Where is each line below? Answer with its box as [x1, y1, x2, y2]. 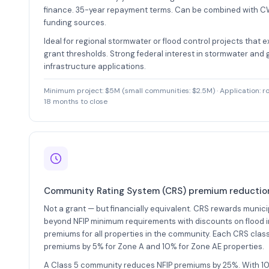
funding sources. [44, 17, 106, 28]
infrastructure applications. [44, 61, 146, 71]
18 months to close [44, 97, 107, 106]
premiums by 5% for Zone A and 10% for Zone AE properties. [44, 241, 264, 252]
